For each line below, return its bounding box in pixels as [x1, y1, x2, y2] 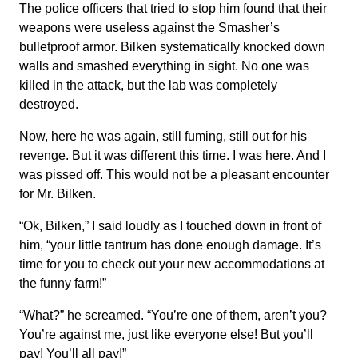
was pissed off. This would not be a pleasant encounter [19, 168, 329, 181]
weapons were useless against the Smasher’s [19, 21, 280, 34]
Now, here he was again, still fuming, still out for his [19, 129, 307, 143]
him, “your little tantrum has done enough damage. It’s [19, 238, 321, 252]
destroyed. [19, 97, 78, 111]
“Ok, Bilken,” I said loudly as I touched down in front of [19, 219, 321, 233]
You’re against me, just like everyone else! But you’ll [19, 328, 313, 341]
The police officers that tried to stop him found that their [19, 2, 327, 15]
